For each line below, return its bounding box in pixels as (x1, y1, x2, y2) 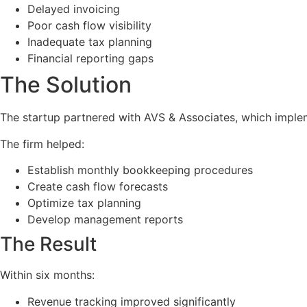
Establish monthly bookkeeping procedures (27, 163, 253, 177)
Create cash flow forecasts (27, 180, 168, 194)
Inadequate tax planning (27, 35, 152, 49)
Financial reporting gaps (27, 51, 153, 66)
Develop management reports (27, 212, 183, 227)
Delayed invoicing (27, 2, 120, 16)
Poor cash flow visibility (27, 19, 151, 33)
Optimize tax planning (27, 196, 141, 210)
